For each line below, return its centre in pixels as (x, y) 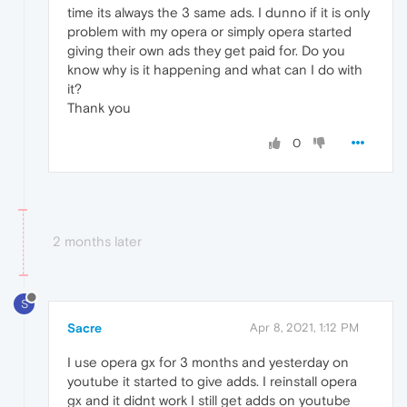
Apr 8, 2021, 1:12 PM (304, 327)
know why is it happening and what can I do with (215, 70)
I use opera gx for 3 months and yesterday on (208, 362)
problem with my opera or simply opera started (209, 32)
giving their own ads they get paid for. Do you (206, 51)
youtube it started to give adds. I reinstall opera (212, 381)
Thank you (99, 108)
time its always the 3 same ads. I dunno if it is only (218, 13)
